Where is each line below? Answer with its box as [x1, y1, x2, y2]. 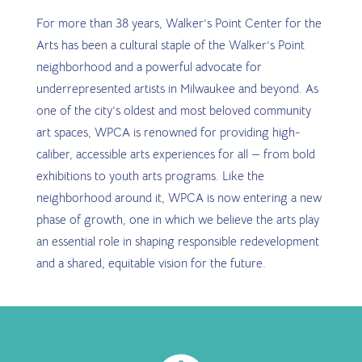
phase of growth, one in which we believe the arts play [36, 211, 319, 227]
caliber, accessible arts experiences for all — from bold [36, 145, 315, 162]
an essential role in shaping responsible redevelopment [36, 233, 319, 249]
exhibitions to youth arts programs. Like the [36, 167, 264, 183]
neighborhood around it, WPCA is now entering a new [36, 189, 322, 205]
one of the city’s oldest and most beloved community [36, 102, 311, 118]
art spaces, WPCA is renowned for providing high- [36, 124, 301, 140]
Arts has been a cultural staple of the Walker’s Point [36, 36, 305, 53]
